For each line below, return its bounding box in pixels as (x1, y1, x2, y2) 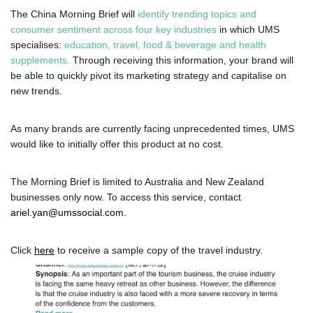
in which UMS (217, 24, 279, 36)
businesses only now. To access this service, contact (10, 191, 241, 203)
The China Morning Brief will (10, 8, 138, 20)
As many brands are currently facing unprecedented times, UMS (10, 123, 294, 135)
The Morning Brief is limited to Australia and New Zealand (10, 176, 264, 188)
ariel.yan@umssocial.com (10, 207, 124, 219)
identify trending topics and (138, 8, 256, 20)
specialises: (10, 39, 64, 51)
